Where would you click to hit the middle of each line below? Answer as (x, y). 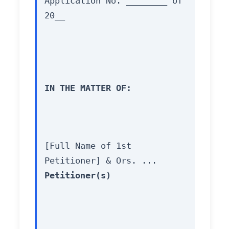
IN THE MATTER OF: (88, 88)
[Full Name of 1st (88, 145)
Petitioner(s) (77, 175)
